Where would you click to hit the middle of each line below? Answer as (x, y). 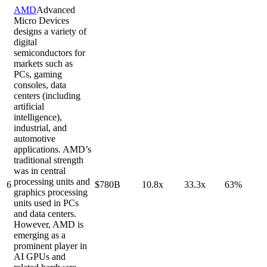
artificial (29, 107)
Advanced (56, 10)
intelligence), (38, 117)
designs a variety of (50, 32)
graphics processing (51, 193)
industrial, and (40, 128)
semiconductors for (49, 53)
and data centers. (45, 214)
